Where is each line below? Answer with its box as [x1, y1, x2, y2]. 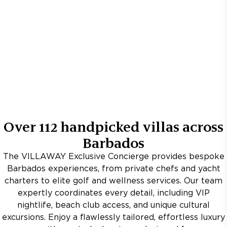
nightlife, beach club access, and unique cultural [17, 202, 210, 209]
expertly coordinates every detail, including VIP [17, 190, 210, 197]
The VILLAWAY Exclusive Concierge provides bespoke [3, 153, 224, 161]
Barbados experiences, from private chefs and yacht [7, 165, 220, 173]
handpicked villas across [57, 119, 223, 135]
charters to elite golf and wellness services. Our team [5, 177, 222, 185]
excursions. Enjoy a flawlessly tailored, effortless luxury [2, 214, 225, 221]
